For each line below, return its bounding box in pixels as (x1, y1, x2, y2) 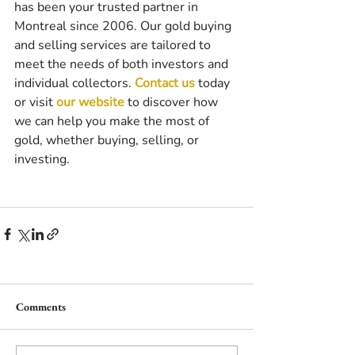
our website (56, 94, 124, 112)
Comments (16, 300, 66, 315)
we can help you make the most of (14, 113, 212, 131)
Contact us (135, 74, 195, 93)
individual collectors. (14, 74, 135, 93)
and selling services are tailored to (14, 36, 214, 55)
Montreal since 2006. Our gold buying (14, 17, 235, 36)
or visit (14, 94, 56, 112)
